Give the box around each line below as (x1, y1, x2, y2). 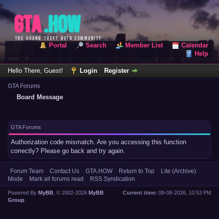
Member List (125, 41, 163, 49)
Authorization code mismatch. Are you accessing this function (11, 138, 186, 146)
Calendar (181, 41, 208, 49)
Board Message (17, 93, 63, 101)
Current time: (123, 189, 157, 196)
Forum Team (10, 167, 44, 175)
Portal (49, 41, 67, 49)
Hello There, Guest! (8, 66, 65, 74)
